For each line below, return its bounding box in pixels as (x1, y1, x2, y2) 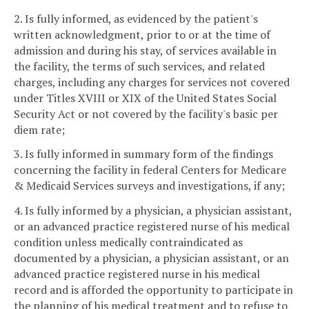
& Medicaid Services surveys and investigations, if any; (14, 178, 285, 194)
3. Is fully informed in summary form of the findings (14, 146, 273, 162)
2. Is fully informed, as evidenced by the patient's (14, 10, 258, 26)
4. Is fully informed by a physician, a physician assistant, (14, 203, 292, 219)
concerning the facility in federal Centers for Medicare (14, 162, 286, 178)
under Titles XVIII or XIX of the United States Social (14, 90, 277, 106)
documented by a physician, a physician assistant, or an (14, 250, 289, 266)
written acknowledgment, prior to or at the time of (14, 26, 270, 42)
